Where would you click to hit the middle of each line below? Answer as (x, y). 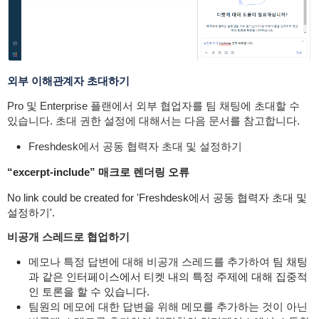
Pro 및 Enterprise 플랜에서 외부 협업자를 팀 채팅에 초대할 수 (153, 106)
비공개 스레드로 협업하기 (68, 237)
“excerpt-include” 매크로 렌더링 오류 (98, 172)
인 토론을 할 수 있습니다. (89, 292)
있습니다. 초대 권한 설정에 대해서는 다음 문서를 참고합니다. (153, 121)
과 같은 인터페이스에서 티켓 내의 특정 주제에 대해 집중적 (168, 277)
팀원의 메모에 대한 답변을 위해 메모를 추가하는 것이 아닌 (168, 307)
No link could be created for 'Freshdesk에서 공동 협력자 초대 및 (157, 198)
